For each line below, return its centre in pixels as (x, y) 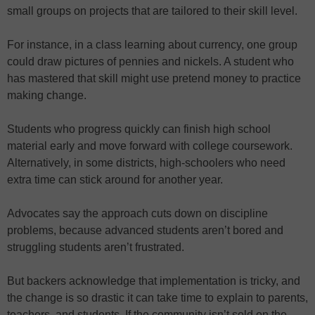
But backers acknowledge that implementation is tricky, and (154, 281)
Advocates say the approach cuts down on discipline (137, 213)
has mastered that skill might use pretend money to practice (154, 78)
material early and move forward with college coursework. (150, 146)
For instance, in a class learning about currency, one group (152, 44)
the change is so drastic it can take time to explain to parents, (157, 297)
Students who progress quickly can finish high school (139, 129)
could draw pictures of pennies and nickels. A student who (150, 61)
